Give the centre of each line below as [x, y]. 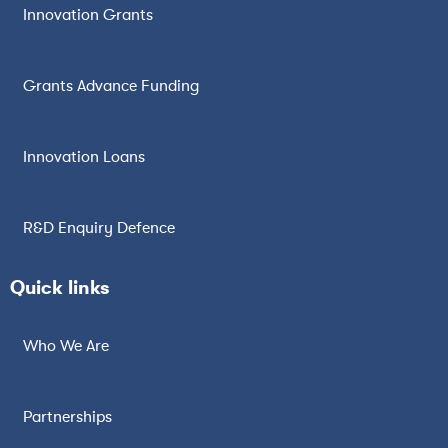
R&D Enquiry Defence [99, 227]
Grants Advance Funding [111, 85]
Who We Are [66, 345]
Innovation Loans [84, 156]
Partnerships [67, 416]
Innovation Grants [88, 14]
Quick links [59, 287]
